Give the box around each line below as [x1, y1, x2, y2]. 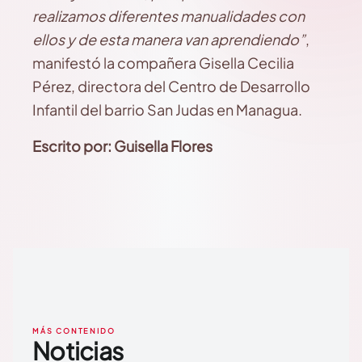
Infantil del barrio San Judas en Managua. [32, 100, 302, 119]
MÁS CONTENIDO [32, 326, 116, 335]
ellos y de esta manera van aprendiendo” [32, 30, 305, 48]
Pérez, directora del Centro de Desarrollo [32, 77, 310, 95]
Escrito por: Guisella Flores [32, 137, 213, 155]
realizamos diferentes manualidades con [32, 6, 305, 25]
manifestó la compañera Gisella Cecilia [32, 53, 294, 72]
